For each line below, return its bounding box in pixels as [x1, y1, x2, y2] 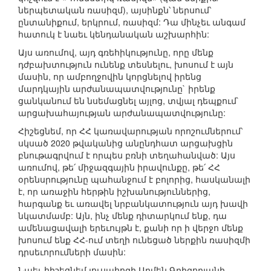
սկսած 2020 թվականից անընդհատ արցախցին [18, 137, 233, 149]
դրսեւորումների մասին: [18, 246, 126, 258]
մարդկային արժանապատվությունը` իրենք [18, 82, 215, 95]
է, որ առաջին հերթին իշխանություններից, [18, 185, 211, 198]
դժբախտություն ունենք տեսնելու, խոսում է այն [18, 58, 233, 71]
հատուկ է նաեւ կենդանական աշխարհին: [18, 28, 209, 41]
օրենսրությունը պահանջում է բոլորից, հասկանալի [18, 173, 250, 186]
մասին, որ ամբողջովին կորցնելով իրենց [18, 70, 201, 83]
